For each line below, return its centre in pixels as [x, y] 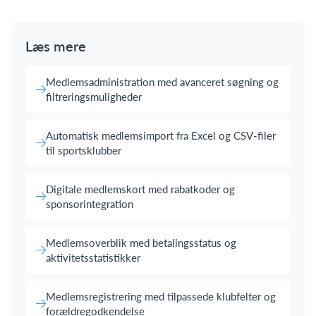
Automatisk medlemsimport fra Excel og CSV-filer [161, 135]
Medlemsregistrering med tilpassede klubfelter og [161, 296]
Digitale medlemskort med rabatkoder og [140, 189]
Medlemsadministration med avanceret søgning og [162, 82]
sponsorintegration [90, 204]
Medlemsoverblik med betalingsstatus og [141, 243]
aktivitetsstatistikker [93, 257]
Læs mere [56, 46]
